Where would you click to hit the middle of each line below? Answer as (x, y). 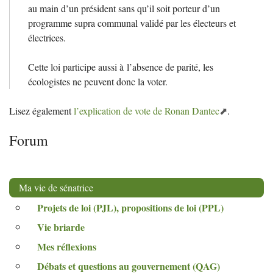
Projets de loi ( (67, 207)
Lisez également (41, 110)
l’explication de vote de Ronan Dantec (147, 110)
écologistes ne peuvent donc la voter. (98, 81)
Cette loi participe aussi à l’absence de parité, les (121, 66)
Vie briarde (61, 227)
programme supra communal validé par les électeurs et (132, 23)
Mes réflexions (67, 246)
